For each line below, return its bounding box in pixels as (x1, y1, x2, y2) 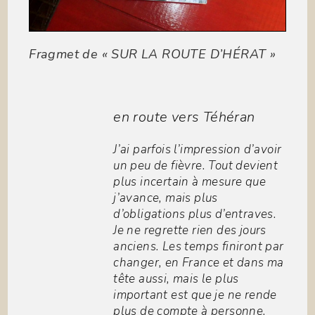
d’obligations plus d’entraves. (113, 206, 277, 223)
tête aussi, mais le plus (113, 271, 239, 288)
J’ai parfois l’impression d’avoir (113, 141, 282, 158)
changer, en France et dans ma (113, 255, 284, 271)
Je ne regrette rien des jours (113, 222, 266, 239)
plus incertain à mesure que (113, 174, 266, 191)
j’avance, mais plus (113, 190, 218, 207)
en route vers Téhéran (113, 108, 255, 127)
